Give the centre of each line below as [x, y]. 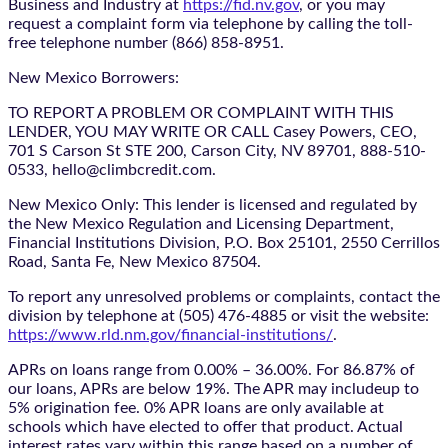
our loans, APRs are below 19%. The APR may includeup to [213, 388]
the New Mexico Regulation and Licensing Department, [201, 223]
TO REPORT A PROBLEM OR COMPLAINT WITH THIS [201, 112]
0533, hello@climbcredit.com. [112, 169]
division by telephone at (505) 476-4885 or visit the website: [218, 315]
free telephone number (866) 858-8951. [146, 42]
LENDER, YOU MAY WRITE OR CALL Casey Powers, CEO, [212, 131]
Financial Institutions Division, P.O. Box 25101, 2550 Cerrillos [224, 242]
